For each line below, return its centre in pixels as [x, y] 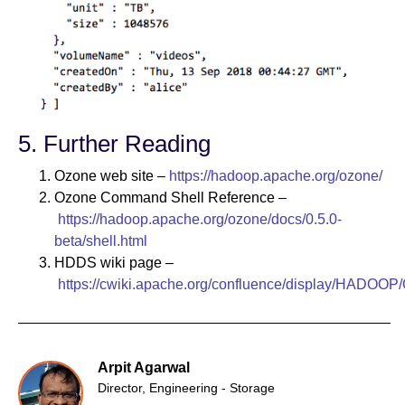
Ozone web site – [112, 175]
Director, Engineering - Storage [186, 387]
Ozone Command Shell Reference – [170, 197]
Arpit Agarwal [144, 367]
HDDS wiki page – [114, 262]
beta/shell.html [101, 240]
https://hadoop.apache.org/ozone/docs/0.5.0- [200, 219]
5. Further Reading [114, 143]
